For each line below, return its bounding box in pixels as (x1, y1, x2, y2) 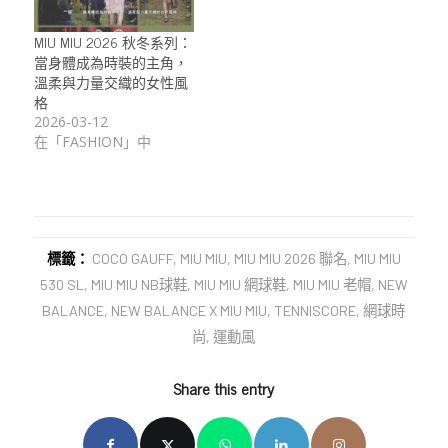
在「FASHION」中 (33, 132, 151, 152)
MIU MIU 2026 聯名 (233, 250, 347, 268)
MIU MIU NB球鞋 (90, 276, 187, 294)
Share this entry (173, 375, 275, 402)
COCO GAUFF (91, 250, 173, 268)
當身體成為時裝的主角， (33, 50, 188, 74)
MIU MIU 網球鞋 (193, 276, 286, 294)
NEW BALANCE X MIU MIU (111, 302, 268, 320)
